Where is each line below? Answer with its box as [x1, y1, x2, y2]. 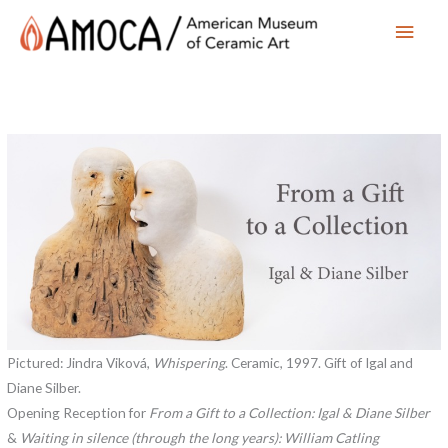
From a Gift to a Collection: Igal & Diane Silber [149, 404, 431, 422]
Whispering [153, 354, 226, 372]
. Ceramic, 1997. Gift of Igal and [225, 354, 414, 372]
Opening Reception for [7, 404, 150, 422]
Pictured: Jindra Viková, [7, 354, 154, 372]
